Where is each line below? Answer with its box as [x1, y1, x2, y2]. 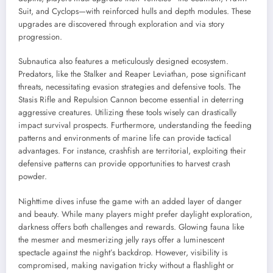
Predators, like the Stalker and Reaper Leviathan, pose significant [18, 68, 246, 80]
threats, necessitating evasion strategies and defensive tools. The [18, 81, 241, 93]
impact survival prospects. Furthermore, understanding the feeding [18, 119, 252, 132]
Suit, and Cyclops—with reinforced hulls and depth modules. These [18, 5, 251, 18]
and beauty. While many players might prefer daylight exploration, [18, 208, 252, 220]
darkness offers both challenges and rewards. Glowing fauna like [18, 221, 244, 233]
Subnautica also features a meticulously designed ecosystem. [18, 55, 229, 68]
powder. [18, 171, 47, 183]
